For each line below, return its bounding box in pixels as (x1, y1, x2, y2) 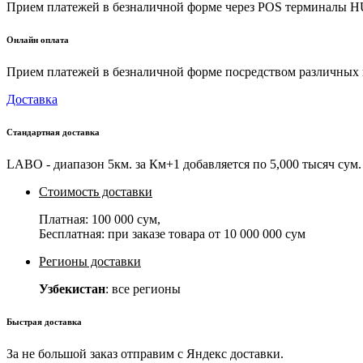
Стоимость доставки (39, 184, 152, 199)
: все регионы (105, 281, 181, 296)
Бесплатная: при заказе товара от (39, 226, 224, 241)
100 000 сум (92, 211, 157, 226)
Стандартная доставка (6, 126, 100, 137)
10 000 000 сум (224, 226, 305, 241)
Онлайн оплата (6, 34, 69, 45)
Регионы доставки (39, 254, 141, 268)
